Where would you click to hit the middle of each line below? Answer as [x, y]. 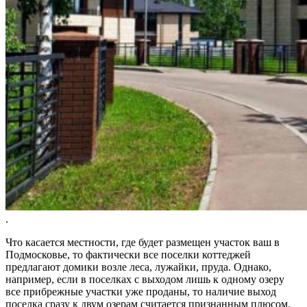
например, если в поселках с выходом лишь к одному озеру [145, 280]
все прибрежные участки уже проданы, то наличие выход [141, 292]
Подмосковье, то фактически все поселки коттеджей [128, 255]
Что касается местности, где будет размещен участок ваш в [143, 243]
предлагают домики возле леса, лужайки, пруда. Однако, [138, 267]
